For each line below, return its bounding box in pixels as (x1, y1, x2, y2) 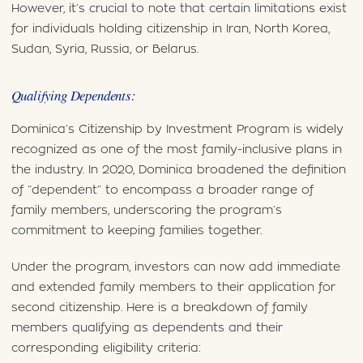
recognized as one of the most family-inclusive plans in (11, 143, 342, 156)
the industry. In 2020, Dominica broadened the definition (11, 163, 346, 176)
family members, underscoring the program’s (11, 203, 282, 216)
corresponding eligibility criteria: (11, 341, 201, 354)
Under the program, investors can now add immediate (11, 260, 340, 273)
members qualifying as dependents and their (11, 321, 283, 334)
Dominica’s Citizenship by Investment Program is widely (11, 122, 344, 135)
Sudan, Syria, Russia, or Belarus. (11, 42, 199, 55)
